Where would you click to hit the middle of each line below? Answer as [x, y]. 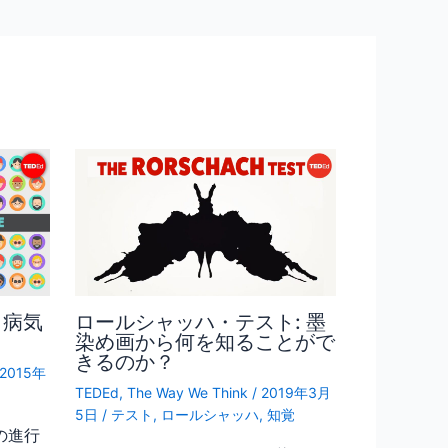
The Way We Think [187, 392]
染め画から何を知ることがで [204, 341]
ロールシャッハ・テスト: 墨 [200, 321]
